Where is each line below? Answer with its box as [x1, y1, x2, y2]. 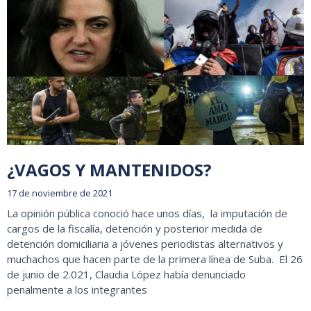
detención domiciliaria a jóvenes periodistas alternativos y [7, 237, 283, 251]
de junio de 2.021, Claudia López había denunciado [7, 267, 246, 282]
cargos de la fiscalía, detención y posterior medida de [7, 221, 262, 236]
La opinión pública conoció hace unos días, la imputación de [7, 206, 287, 221]
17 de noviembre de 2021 [7, 187, 112, 200]
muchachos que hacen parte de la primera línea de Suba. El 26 [7, 252, 303, 267]
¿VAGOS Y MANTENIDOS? [7, 158, 212, 182]
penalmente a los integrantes [7, 283, 147, 297]
